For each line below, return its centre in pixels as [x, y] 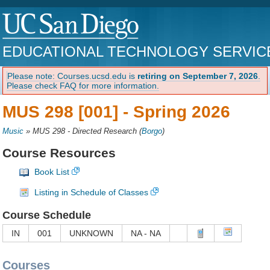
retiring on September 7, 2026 [198, 76]
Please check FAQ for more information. [83, 85]
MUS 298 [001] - [68, 111]
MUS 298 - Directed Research [85, 131]
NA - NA [146, 233]
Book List [52, 172]
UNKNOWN [92, 233]
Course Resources [59, 152]
